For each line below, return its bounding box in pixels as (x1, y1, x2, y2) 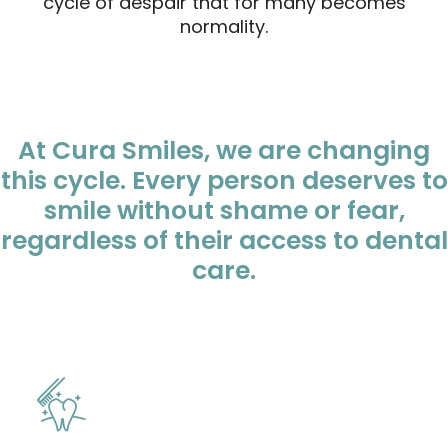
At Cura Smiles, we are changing (18, 133, 430, 168)
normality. (180, 14, 268, 39)
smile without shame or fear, (43, 193, 405, 228)
